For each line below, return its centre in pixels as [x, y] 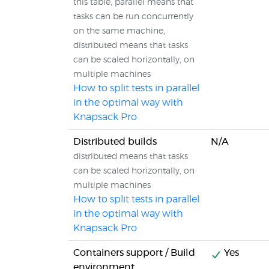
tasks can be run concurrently [133, 17]
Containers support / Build [134, 253]
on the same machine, [119, 31]
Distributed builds [115, 142]
